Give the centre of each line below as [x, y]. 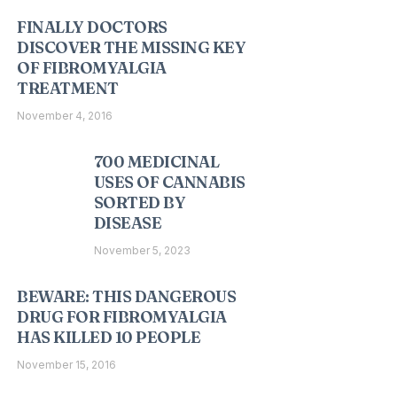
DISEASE [128, 223]
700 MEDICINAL [156, 162]
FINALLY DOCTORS [92, 27]
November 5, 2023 [142, 250]
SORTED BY [140, 202]
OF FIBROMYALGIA [92, 68]
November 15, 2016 [67, 365]
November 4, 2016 [65, 116]
